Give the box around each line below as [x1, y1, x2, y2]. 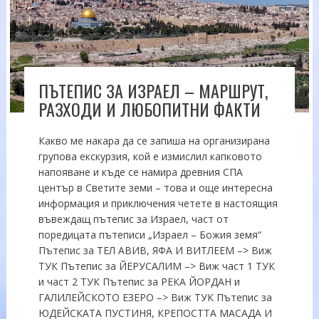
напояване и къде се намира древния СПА [38, 164, 243, 179]
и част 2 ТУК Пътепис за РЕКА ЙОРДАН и [38, 274, 240, 288]
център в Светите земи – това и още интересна [38, 180, 273, 194]
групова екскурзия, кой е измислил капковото [38, 149, 262, 163]
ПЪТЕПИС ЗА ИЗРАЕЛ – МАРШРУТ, [38, 77, 268, 103]
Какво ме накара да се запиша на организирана [38, 133, 270, 147]
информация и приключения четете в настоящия [38, 196, 278, 210]
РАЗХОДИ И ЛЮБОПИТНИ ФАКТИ [38, 95, 261, 122]
